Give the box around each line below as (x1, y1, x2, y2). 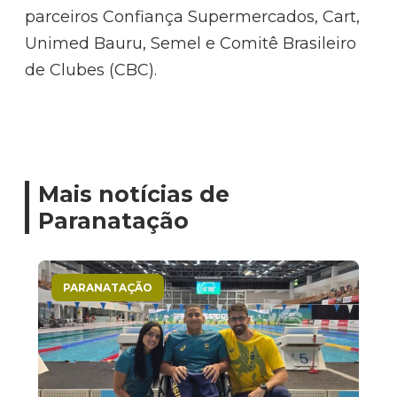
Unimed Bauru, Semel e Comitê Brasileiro (25, 33, 357, 53)
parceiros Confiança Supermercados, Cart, (25, 6, 361, 27)
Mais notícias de (38, 180, 230, 207)
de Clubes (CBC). (25, 59, 158, 80)
